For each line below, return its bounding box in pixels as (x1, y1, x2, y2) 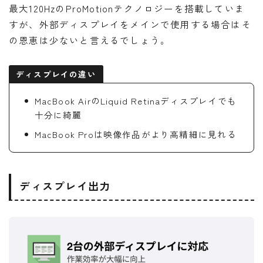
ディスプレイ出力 (19, 178, 111, 194)
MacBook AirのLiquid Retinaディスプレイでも (34, 94, 237, 107)
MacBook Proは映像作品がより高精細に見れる (34, 127, 237, 140)
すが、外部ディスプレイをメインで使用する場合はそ (9, 17, 251, 31)
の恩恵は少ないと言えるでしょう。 (9, 33, 171, 46)
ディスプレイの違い (16, 68, 96, 80)
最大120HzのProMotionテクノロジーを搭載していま (9, 1, 245, 15)
